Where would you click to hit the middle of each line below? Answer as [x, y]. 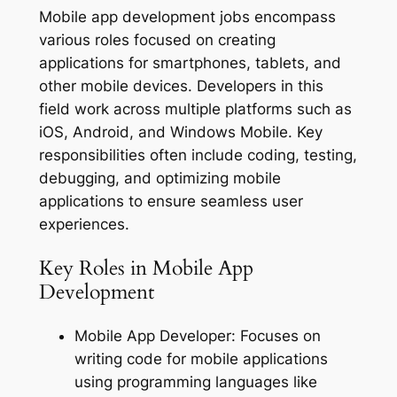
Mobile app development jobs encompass [187, 16]
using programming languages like [195, 382]
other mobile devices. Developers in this [181, 86]
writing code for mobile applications [201, 359]
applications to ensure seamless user [171, 201]
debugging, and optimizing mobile [160, 178]
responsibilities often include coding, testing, [198, 155]
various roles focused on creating [157, 39]
